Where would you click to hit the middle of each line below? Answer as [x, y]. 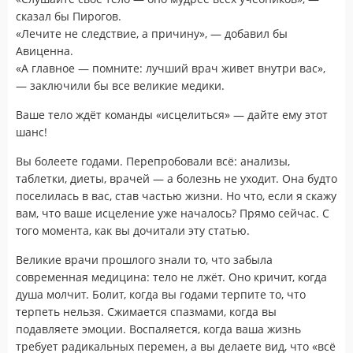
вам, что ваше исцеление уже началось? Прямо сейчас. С [173, 213]
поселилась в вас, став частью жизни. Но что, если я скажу [176, 195]
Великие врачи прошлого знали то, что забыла [144, 259]
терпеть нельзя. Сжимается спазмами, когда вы [146, 311]
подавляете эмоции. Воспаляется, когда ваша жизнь [158, 329]
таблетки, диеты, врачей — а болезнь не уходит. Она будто [176, 178]
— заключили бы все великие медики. [120, 85]
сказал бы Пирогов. [69, 16]
